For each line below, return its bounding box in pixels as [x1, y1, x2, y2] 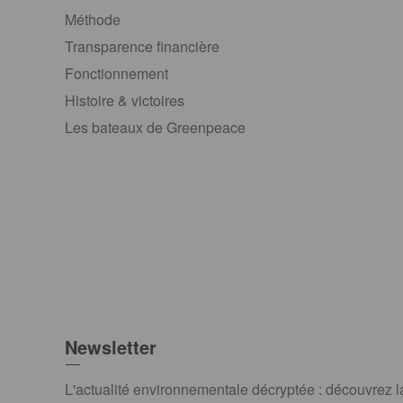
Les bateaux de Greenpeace [65, 117, 246, 139]
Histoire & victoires [65, 90, 184, 112]
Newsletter [65, 334, 157, 361]
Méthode [65, 9, 121, 31]
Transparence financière [65, 36, 219, 58]
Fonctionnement [65, 63, 168, 85]
